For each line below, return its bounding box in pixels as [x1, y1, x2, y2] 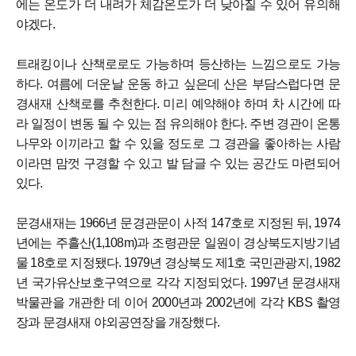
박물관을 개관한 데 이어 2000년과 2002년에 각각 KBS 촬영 [16, 296, 340, 310]
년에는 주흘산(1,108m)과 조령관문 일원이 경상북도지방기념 [16, 236, 340, 250]
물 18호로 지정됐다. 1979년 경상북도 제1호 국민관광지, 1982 [16, 256, 340, 270]
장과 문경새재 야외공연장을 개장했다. [16, 315, 220, 330]
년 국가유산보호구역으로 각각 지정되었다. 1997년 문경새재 [16, 276, 340, 290]
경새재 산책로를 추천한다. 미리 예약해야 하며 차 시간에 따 [16, 97, 340, 111]
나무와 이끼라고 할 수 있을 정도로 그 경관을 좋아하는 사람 [16, 137, 340, 151]
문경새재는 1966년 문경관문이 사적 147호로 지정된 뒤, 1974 [16, 216, 340, 230]
